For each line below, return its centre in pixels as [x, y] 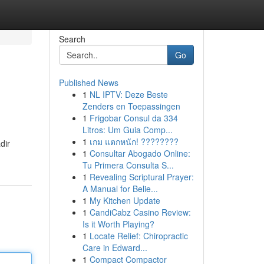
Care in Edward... [115, 247]
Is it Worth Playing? [118, 224]
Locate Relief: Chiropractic [138, 236]
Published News [88, 82]
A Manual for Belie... [120, 189]
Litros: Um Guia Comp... [127, 130]
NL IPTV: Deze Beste [128, 94]
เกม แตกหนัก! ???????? [134, 141]
